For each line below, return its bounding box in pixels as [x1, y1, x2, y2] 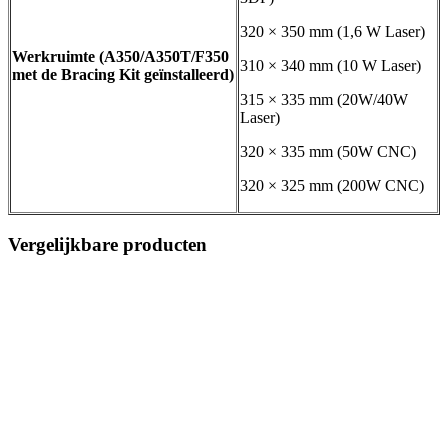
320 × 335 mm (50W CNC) [240, 143, 416, 161]
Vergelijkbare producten [8, 233, 207, 255]
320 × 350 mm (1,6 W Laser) [240, 23, 425, 41]
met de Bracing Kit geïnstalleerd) [12, 66, 234, 84]
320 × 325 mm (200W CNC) [240, 177, 424, 195]
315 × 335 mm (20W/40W [240, 91, 408, 109]
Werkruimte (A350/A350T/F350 [12, 48, 229, 66]
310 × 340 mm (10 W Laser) [240, 57, 421, 75]
